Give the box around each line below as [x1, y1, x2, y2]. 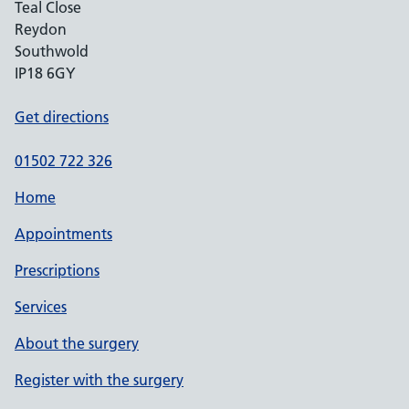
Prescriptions [15, 261, 100, 279]
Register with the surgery [15, 371, 184, 389]
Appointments [15, 225, 112, 243]
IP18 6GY [15, 64, 76, 82]
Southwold [15, 42, 89, 60]
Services [15, 298, 67, 316]
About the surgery [15, 334, 139, 352]
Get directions [15, 108, 109, 126]
